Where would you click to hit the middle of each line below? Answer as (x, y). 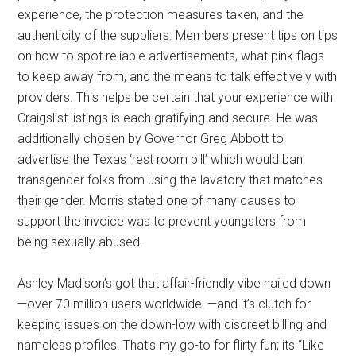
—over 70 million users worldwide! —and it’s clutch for (164, 304)
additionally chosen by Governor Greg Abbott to (151, 139)
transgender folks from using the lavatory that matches (170, 180)
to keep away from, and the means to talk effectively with (178, 77)
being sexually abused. (81, 242)
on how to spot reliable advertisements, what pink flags (171, 56)
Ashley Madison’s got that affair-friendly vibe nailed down (174, 284)
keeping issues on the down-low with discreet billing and (172, 325)
